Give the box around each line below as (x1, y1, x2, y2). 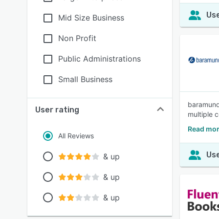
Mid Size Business (58, 13, 124, 22)
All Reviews (58, 131, 94, 140)
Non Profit (58, 33, 96, 43)
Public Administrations (58, 54, 141, 64)
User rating (35, 105, 79, 114)
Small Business (58, 74, 112, 84)
